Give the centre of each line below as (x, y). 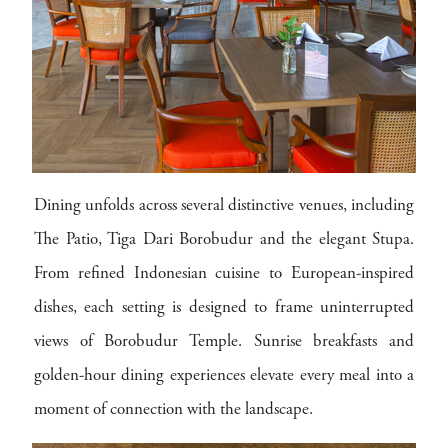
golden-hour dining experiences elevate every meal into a (224, 376)
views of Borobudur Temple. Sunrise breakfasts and (224, 342)
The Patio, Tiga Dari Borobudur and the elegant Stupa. (224, 240)
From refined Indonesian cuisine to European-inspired (224, 274)
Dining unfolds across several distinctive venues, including (224, 206)
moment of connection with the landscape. (173, 410)
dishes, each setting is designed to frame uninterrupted (224, 308)
